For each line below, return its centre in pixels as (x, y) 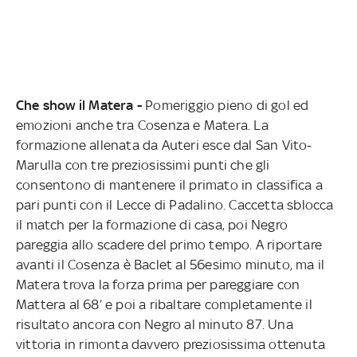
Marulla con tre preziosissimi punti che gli (143, 165)
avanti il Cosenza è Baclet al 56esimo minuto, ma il (171, 264)
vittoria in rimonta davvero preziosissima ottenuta (171, 344)
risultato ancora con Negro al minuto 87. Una (155, 324)
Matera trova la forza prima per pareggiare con (158, 284)
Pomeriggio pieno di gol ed (226, 105)
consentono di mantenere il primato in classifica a (169, 184)
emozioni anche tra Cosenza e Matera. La (142, 125)
